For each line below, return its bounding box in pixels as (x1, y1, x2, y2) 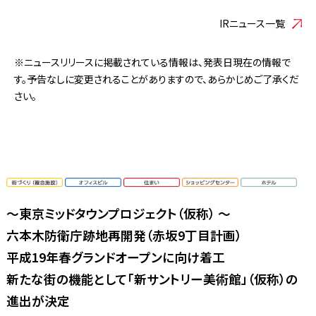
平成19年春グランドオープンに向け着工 (6, 248, 225, 267)
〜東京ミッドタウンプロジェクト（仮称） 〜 (6, 204, 231, 223)
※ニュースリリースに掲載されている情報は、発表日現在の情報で (14, 55, 291, 69)
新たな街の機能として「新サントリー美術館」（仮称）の (6, 269, 298, 288)
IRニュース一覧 (219, 16, 285, 30)
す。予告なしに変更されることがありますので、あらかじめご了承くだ (14, 72, 299, 86)
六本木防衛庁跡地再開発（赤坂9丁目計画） (6, 226, 242, 245)
